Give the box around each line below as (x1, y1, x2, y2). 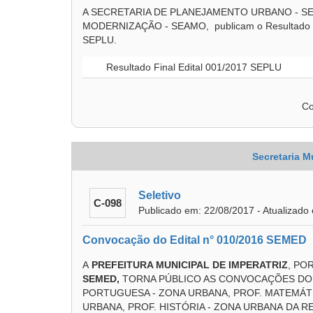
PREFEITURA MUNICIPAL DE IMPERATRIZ (92, 259, 288, 270)
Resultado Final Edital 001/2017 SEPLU (103, 61, 282, 73)
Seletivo (138, 189, 181, 201)
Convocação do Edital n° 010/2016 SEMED (82, 234, 307, 246)
